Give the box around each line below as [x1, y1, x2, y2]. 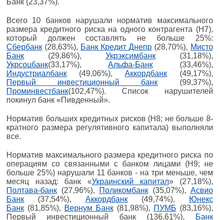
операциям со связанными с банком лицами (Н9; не [6, 159, 213, 168]
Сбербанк [6, 42, 42, 51]
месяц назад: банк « [6, 177, 92, 186]
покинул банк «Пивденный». [6, 95, 110, 104]
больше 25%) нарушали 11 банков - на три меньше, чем [6, 168, 213, 177]
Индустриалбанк [6, 69, 67, 78]
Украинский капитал [92, 177, 169, 186]
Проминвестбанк [6, 86, 68, 95]
